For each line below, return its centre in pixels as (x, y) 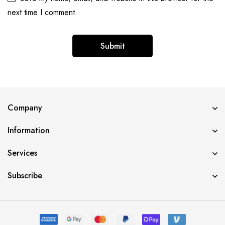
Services (22, 153)
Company (25, 107)
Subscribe (25, 175)
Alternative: (27, 64)
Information (29, 130)
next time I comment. (42, 12)
